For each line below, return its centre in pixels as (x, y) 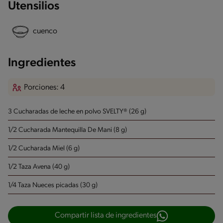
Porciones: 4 (44, 88)
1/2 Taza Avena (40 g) (39, 167)
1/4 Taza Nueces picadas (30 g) (53, 185)
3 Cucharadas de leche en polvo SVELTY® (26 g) (77, 111)
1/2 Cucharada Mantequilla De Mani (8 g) (67, 130)
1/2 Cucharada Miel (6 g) (44, 148)
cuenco (45, 32)
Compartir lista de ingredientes (106, 216)
